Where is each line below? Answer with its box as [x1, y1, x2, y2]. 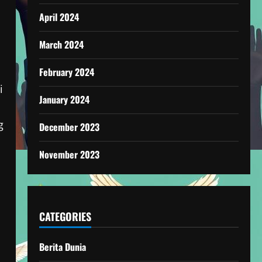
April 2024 [39, 10, 79, 24]
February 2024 [39, 65, 94, 79]
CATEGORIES [39, 209, 91, 224]
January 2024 [39, 92, 89, 106]
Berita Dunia [39, 240, 86, 254]
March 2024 [39, 37, 84, 51]
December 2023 [39, 120, 99, 134]
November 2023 [39, 147, 99, 161]
